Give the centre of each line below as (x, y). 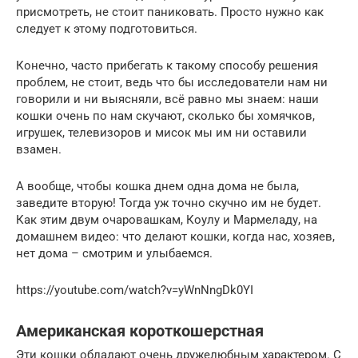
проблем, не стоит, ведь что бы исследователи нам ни (172, 83)
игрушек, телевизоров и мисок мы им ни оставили (161, 133)
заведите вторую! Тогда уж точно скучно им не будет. (169, 203)
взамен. (39, 150)
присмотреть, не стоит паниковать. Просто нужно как (170, 12)
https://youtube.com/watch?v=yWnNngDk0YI (135, 290)
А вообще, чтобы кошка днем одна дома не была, (157, 187)
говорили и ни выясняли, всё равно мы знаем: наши (167, 99)
